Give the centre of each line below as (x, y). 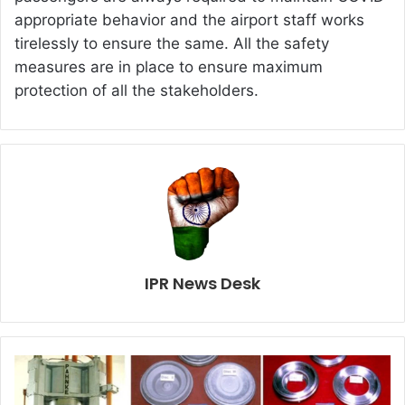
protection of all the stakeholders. (137, 90)
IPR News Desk (202, 283)
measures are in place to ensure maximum (169, 66)
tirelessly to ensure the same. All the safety (172, 43)
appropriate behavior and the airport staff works (189, 19)
